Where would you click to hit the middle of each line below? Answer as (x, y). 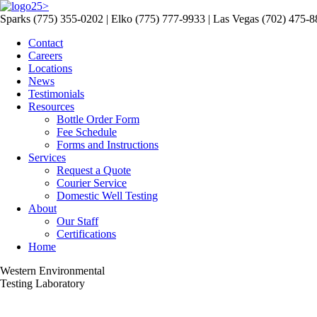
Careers (45, 56)
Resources (51, 106)
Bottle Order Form (98, 119)
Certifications (86, 234)
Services (47, 157)
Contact (46, 43)
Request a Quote (94, 170)
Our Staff (77, 221)
